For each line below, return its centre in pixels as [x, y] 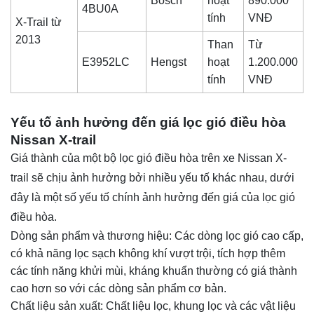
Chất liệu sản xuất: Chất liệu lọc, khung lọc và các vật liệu [153, 306]
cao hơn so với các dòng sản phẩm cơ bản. [118, 288]
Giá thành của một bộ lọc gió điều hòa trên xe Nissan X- [149, 158]
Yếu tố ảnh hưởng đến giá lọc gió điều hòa [148, 122]
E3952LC [112, 62]
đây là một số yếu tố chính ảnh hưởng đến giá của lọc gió [153, 197]
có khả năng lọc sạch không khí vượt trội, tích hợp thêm [148, 253]
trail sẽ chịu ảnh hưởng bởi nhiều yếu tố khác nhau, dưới [152, 177]
